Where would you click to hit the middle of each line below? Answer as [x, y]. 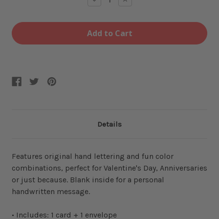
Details [109, 124]
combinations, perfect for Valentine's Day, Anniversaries [109, 168]
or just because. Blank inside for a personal [88, 179]
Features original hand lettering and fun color [93, 156]
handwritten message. [51, 191]
